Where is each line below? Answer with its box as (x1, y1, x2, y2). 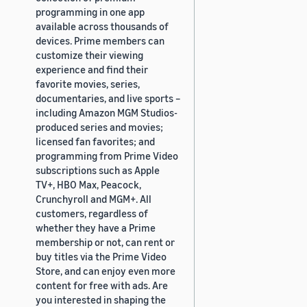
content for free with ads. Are (36, 278, 168, 291)
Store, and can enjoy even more (36, 264, 175, 277)
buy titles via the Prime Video (36, 249, 167, 262)
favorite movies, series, (36, 77, 140, 90)
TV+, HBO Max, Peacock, (36, 177, 141, 191)
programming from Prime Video (36, 149, 178, 162)
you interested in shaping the (36, 293, 166, 306)
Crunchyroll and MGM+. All (36, 192, 151, 205)
